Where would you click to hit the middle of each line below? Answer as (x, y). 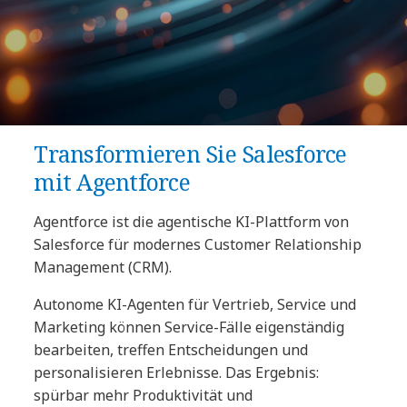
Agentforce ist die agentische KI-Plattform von (192, 221)
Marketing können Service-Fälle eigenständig (189, 327)
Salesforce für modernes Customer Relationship (198, 244)
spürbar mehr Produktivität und (144, 395)
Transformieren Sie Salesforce (190, 153)
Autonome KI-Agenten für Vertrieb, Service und (195, 304)
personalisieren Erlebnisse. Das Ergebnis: (177, 372)
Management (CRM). (103, 267)
